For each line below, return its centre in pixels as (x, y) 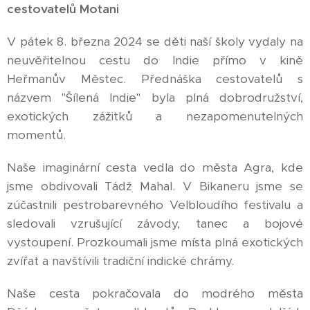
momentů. (36, 135)
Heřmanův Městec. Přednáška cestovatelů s (155, 79)
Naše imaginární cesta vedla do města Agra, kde (155, 168)
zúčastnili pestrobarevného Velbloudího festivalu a (155, 205)
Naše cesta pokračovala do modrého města (155, 294)
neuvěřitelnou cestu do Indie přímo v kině (155, 61)
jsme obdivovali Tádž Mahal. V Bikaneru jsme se (155, 186)
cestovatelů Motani (63, 9)
